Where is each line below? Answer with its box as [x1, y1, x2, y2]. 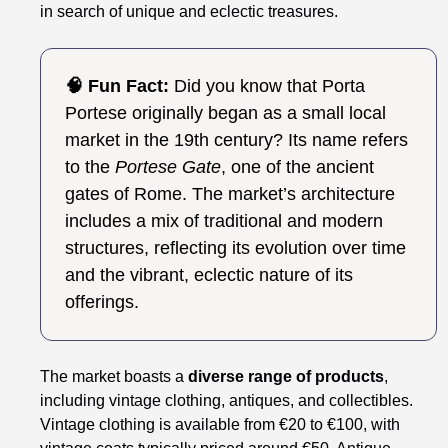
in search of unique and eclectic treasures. [40, 2, 339, 20]
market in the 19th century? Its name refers [65, 129, 409, 150]
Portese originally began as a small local [65, 102, 387, 123]
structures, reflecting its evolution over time [65, 237, 407, 258]
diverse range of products [188, 367, 385, 385]
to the [65, 156, 116, 177]
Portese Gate [115, 156, 222, 177]
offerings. [65, 291, 140, 312]
